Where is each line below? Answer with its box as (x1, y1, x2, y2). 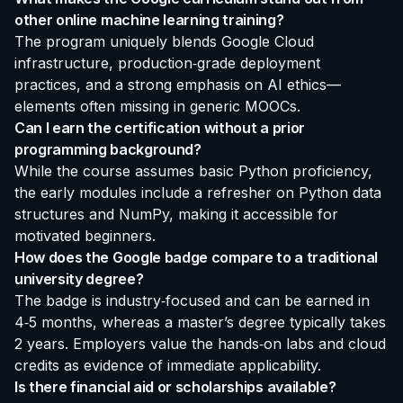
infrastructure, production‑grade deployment (14, 53, 320, 72)
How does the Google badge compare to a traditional (14, 247, 378, 266)
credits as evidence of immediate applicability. (14, 355, 321, 374)
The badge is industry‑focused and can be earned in (14, 291, 370, 309)
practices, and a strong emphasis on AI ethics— (14, 75, 341, 94)
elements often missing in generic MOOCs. (14, 96, 300, 115)
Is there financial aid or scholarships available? (14, 377, 336, 396)
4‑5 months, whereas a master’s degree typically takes (14, 312, 386, 331)
